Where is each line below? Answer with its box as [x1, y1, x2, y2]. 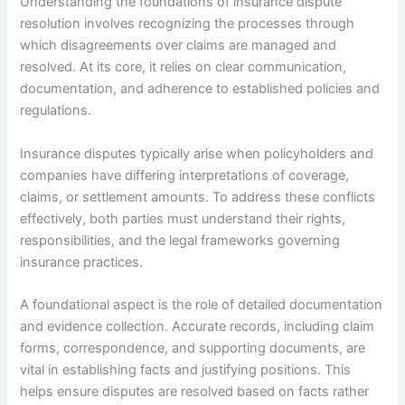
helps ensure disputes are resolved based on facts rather [20, 383, 370, 400]
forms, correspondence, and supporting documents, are [20, 340, 366, 357]
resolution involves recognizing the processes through [20, 15, 355, 33]
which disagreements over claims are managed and [20, 37, 337, 54]
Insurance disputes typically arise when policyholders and [20, 145, 374, 162]
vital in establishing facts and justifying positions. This [20, 362, 352, 379]
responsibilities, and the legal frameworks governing [20, 231, 341, 249]
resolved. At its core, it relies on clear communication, [20, 59, 347, 76]
